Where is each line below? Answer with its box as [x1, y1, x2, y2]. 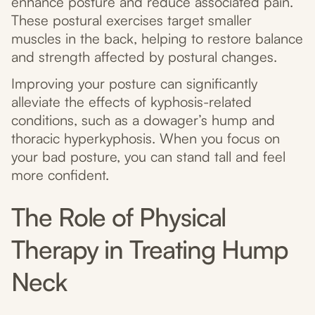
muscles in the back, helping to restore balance [11, 30, 303, 48]
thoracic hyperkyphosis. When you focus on [11, 129, 280, 148]
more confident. [11, 166, 109, 184]
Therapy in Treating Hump [11, 233, 289, 266]
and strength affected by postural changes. [11, 48, 277, 66]
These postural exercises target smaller [11, 11, 252, 30]
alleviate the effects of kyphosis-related [11, 93, 252, 111]
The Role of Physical [11, 201, 226, 233]
